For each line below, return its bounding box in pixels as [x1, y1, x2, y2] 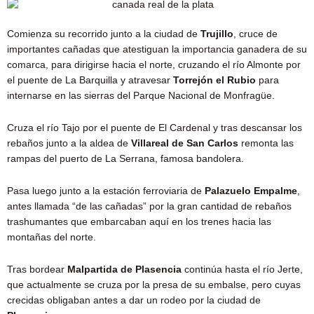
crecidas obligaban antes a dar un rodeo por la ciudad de [7, 294, 261, 306]
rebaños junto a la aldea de [7, 137, 128, 149]
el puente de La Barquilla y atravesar [7, 74, 170, 86]
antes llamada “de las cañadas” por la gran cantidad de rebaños [7, 200, 292, 212]
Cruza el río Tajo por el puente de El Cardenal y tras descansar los [7, 122, 302, 133]
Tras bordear [7, 264, 67, 275]
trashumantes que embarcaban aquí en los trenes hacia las [7, 216, 271, 227]
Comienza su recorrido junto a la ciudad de [7, 28, 200, 39]
